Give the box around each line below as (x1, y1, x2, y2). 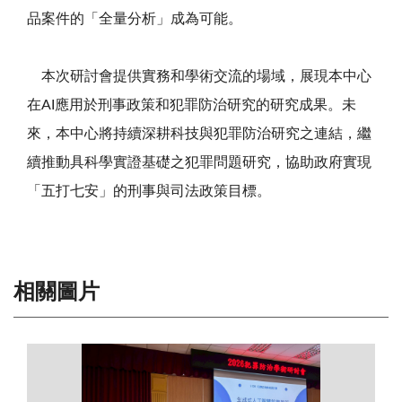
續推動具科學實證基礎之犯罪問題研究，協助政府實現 (27, 154, 371, 170)
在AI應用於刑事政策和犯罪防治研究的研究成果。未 (27, 97, 356, 112)
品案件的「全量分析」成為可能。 (27, 11, 242, 26)
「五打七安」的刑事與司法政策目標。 (27, 183, 271, 198)
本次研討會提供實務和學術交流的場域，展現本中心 (27, 68, 371, 83)
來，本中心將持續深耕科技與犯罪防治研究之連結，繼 (27, 126, 371, 141)
